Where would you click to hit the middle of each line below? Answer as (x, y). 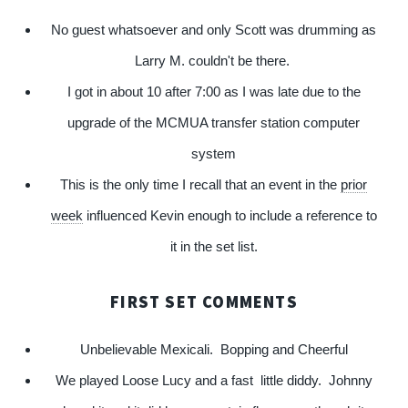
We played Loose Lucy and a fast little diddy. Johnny (214, 380)
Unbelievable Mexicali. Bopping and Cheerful (214, 349)
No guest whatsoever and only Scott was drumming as (214, 31)
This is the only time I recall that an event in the (201, 185)
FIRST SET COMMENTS (204, 301)
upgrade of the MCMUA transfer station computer (214, 123)
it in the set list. (214, 247)
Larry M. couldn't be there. (214, 61)
